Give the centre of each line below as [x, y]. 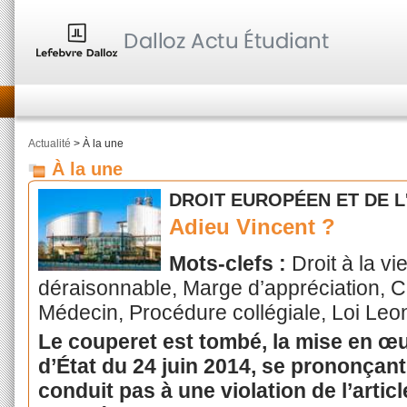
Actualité [50, 144]
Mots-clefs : [231, 264]
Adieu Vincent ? [253, 227]
